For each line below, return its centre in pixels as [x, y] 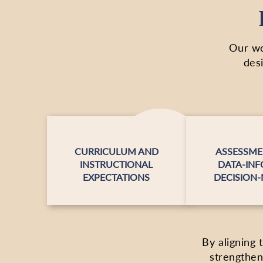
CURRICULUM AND [116, 151]
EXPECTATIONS [117, 177]
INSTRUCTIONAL [117, 164]
